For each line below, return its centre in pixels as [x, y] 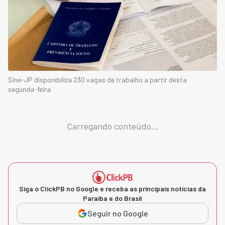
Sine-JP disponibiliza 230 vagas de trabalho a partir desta [97, 79]
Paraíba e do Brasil [113, 198]
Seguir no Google [118, 213]
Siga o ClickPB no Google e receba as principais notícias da [113, 188]
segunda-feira [29, 89]
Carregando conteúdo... [113, 126]
